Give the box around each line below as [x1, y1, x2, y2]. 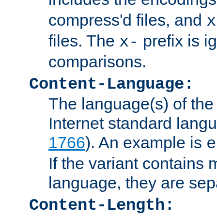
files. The [48, 31, 119, 50]
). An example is [85, 133, 206, 152]
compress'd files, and [48, 10, 206, 29]
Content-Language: [29, 75, 194, 93]
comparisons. [48, 52, 146, 71]
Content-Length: [29, 196, 174, 215]
